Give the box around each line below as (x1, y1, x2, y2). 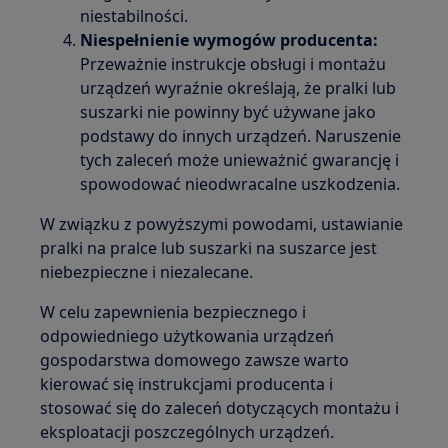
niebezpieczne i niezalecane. (40, 261, 254, 283)
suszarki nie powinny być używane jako (80, 101, 377, 123)
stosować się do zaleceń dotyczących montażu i (40, 397, 400, 419)
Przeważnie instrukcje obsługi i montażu (80, 53, 387, 75)
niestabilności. (80, 5, 189, 27)
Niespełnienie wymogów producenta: (80, 29, 379, 51)
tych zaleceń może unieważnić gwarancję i (80, 149, 400, 171)
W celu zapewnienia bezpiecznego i (40, 301, 307, 323)
